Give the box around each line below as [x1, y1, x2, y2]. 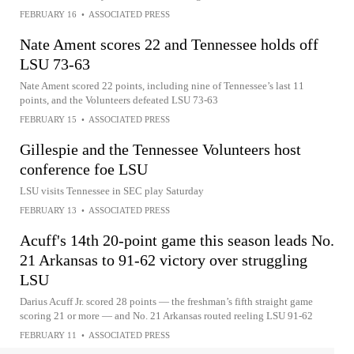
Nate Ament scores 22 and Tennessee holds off [20, 36, 318, 53]
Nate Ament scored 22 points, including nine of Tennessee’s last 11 [20, 80, 304, 92]
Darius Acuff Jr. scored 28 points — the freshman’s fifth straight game [20, 296, 313, 307]
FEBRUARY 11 [20, 330, 77, 340]
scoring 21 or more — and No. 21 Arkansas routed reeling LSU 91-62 [20, 310, 313, 322]
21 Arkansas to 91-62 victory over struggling [20, 251, 307, 269]
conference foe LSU [20, 160, 148, 178]
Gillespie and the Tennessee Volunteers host [20, 141, 301, 158]
